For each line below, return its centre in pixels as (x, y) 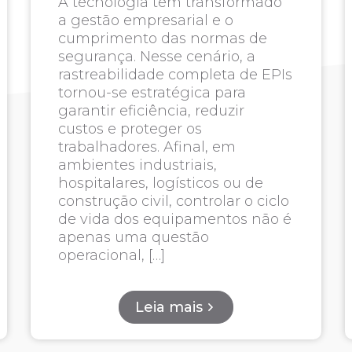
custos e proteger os (130, 129)
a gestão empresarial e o (146, 20)
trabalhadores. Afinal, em (147, 147)
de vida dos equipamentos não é (175, 219)
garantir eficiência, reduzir (152, 111)
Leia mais (169, 307)
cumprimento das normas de (163, 38)
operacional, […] (112, 255)
